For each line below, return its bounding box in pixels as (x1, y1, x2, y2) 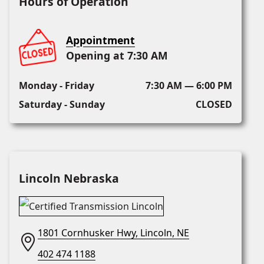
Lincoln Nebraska (19, 170, 119, 187)
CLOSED (195, 98, 232, 111)
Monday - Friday (19, 79, 94, 93)
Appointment (66, 33, 135, 48)
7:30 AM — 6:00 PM (145, 79, 232, 93)
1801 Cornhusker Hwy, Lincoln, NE (38, 226, 189, 240)
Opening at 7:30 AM (66, 48, 168, 63)
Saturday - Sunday (19, 98, 105, 111)
